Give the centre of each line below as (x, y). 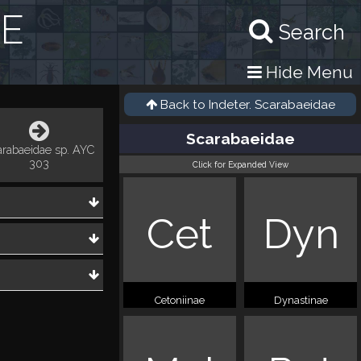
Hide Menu (307, 72)
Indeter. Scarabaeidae (272, 105)
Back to (184, 105)
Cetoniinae (180, 300)
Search (312, 32)
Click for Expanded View (240, 164)
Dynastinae (301, 300)
